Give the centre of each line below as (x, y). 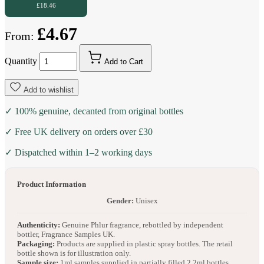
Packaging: (36, 244)
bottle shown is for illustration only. (74, 253)
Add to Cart (124, 62)
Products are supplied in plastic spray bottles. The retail (144, 244)
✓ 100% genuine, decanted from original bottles (94, 111)
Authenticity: (39, 225)
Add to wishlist (49, 90)
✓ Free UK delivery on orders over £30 (79, 132)
